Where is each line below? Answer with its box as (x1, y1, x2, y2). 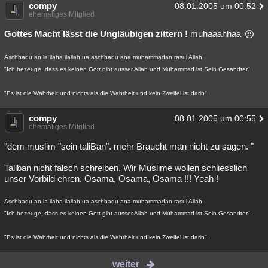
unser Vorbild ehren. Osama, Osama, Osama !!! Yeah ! (4, 173, 218, 184)
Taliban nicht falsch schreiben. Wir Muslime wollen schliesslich (4, 163, 247, 173)
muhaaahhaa (190, 29, 243, 39)
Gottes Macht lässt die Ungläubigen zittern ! (4, 29, 190, 39)
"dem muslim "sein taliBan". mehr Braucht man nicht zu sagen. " (4, 141, 254, 151)
